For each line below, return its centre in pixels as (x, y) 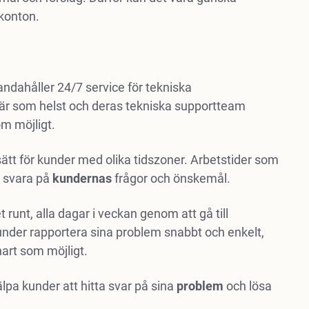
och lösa (247, 286)
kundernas (82, 178)
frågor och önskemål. (171, 178)
